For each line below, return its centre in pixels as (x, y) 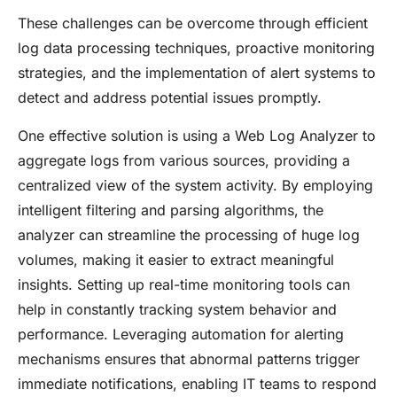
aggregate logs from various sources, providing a (184, 160)
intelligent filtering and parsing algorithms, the (171, 210)
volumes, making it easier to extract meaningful (176, 259)
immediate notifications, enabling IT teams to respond (197, 383)
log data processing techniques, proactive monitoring (196, 48)
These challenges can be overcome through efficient (193, 23)
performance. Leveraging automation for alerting (181, 334)
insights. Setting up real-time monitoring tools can (184, 284)
